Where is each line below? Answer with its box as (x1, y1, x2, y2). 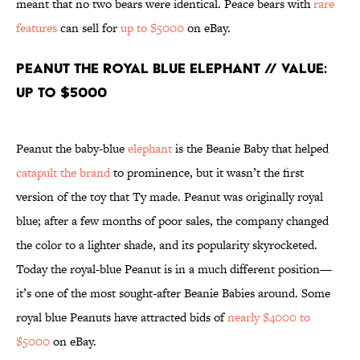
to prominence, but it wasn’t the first (110, 164, 304, 182)
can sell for (57, 19, 121, 37)
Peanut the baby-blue (16, 140, 128, 157)
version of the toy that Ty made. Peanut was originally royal (16, 188, 323, 206)
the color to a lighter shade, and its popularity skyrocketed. (16, 236, 317, 254)
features (16, 19, 57, 37)
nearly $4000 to (227, 309, 310, 326)
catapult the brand (16, 164, 110, 182)
